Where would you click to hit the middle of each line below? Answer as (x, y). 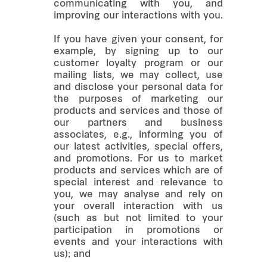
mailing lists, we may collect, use (138, 75)
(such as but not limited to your (138, 218)
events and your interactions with (138, 242)
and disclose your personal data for (138, 87)
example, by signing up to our (138, 52)
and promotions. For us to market (138, 159)
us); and (72, 254)
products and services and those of (138, 111)
